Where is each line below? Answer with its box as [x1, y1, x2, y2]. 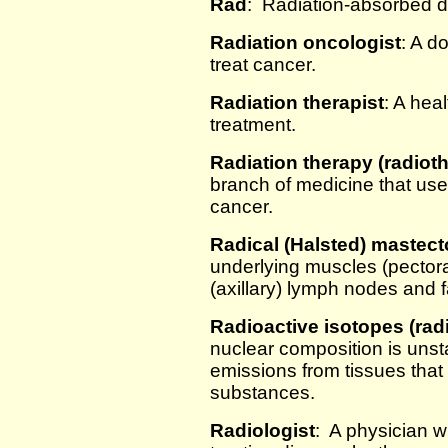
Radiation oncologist [210, 32, 401, 53]
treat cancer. [210, 54, 316, 75]
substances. [210, 382, 315, 403]
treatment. [210, 114, 296, 135]
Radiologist [210, 420, 315, 441]
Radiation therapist [210, 92, 384, 113]
